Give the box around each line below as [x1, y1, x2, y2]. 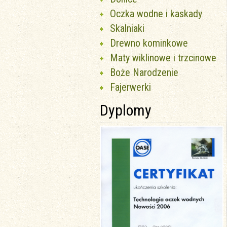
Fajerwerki [110, 81, 151, 93]
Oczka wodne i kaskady [110, 8, 202, 20]
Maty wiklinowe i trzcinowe [110, 52, 216, 64]
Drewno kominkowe [110, 37, 188, 49]
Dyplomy [100, 101, 152, 119]
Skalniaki [110, 22, 144, 34]
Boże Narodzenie [110, 66, 178, 79]
